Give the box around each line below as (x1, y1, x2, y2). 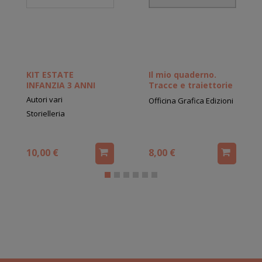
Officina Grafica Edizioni (148, 95, 233, 106)
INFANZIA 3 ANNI (26, 80, 95, 91)
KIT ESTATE (26, 69, 74, 81)
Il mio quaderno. (148, 69, 216, 81)
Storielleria (26, 108, 65, 119)
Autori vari (26, 94, 63, 105)
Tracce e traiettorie (148, 80, 233, 91)
